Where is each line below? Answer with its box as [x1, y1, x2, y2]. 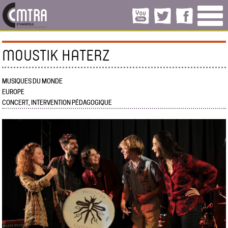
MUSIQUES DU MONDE [2, 77, 63, 85]
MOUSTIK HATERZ [2, 45, 110, 65]
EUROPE [2, 88, 25, 96]
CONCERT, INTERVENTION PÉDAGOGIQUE [2, 99, 112, 106]
